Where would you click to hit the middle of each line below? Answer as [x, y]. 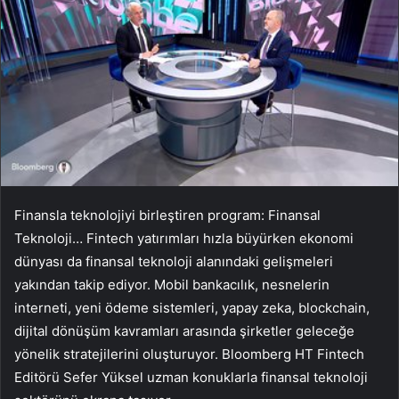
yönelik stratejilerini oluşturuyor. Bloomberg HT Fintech [189, 354]
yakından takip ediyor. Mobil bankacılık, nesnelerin [172, 284]
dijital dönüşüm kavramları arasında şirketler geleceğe [184, 330]
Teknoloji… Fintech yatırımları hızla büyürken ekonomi [184, 238]
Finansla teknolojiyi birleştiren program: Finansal [167, 215]
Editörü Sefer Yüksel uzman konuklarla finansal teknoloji [191, 377]
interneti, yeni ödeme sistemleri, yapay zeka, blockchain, [192, 307]
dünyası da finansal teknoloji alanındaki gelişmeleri [174, 261]
